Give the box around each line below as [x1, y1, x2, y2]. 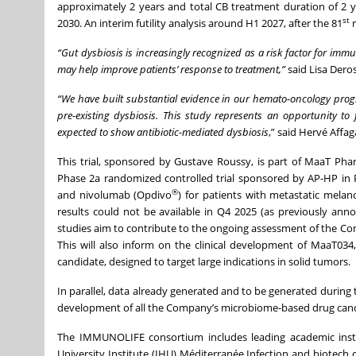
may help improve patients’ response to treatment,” [57, 62, 288, 77]
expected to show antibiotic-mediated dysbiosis [57, 125, 269, 140]
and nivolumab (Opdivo [57, 188, 172, 203]
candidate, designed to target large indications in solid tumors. [57, 254, 350, 269]
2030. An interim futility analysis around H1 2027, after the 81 [57, 16, 342, 31]
